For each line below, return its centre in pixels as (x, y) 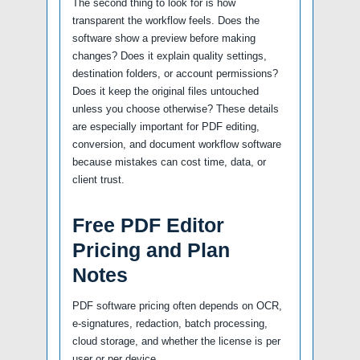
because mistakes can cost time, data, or (169, 162)
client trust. (98, 179)
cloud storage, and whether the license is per (176, 341)
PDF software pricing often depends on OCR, (177, 305)
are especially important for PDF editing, (166, 126)
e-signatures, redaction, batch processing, (170, 323)
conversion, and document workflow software (177, 144)
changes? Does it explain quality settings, (170, 55)
